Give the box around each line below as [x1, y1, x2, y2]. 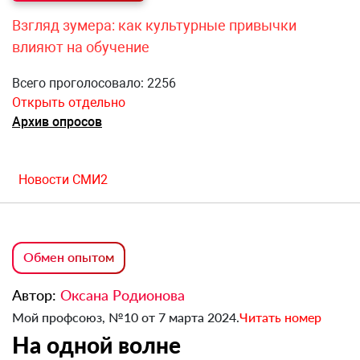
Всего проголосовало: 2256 [12, 76, 176, 92]
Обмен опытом [23, 249, 114, 265]
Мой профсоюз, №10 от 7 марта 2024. [12, 309, 239, 325]
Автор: [12, 286, 60, 305]
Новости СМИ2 [18, 172, 108, 188]
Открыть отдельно [12, 95, 125, 111]
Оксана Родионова [60, 286, 185, 305]
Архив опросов [12, 114, 102, 130]
